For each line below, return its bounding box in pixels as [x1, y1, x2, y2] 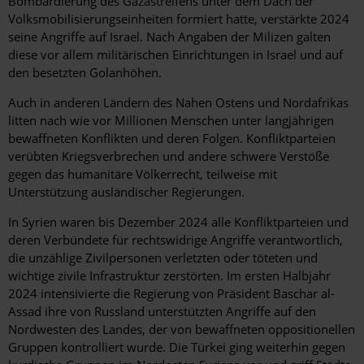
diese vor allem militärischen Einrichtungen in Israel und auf [8, 46, 343, 63]
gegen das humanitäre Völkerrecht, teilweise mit [8, 166, 277, 183]
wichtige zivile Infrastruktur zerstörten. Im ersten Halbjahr [8, 267, 331, 284]
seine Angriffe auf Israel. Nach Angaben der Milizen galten [8, 28, 331, 45]
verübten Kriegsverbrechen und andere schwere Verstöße [8, 148, 329, 165]
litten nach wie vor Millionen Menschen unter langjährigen [8, 112, 334, 129]
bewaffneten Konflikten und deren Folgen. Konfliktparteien [8, 130, 336, 147]
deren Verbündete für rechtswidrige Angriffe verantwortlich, [8, 232, 343, 249]
